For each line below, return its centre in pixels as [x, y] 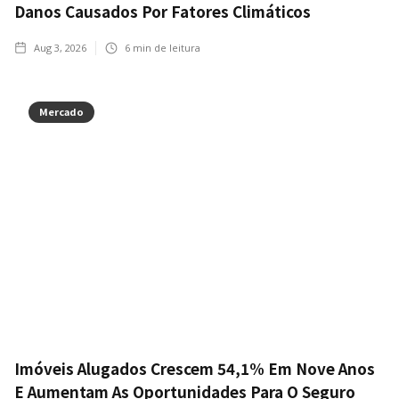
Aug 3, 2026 [60, 47]
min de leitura [165, 47]
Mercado [61, 111]
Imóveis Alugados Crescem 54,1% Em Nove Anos [195, 368]
